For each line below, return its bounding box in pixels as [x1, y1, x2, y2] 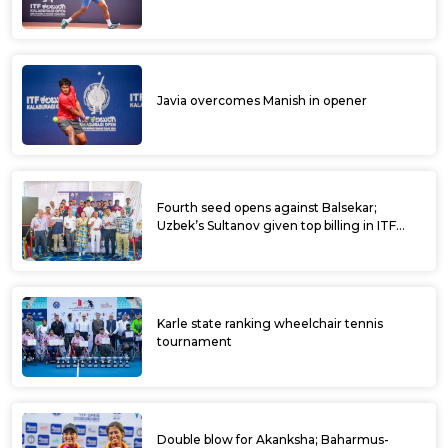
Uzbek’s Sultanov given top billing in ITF [157, 217, 396, 233]
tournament [157, 333, 232, 349]
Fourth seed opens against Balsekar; [157, 199, 377, 215]
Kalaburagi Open [157, 235, 257, 251]
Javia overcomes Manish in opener [157, 92, 367, 108]
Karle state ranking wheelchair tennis [157, 315, 191, 331]
